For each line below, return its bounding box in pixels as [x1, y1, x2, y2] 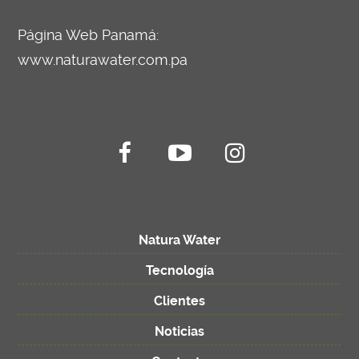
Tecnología [145, 263, 214, 279]
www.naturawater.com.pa [18, 52, 188, 69]
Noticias [155, 324, 204, 340]
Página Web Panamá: [18, 27, 159, 44]
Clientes [154, 293, 205, 309]
